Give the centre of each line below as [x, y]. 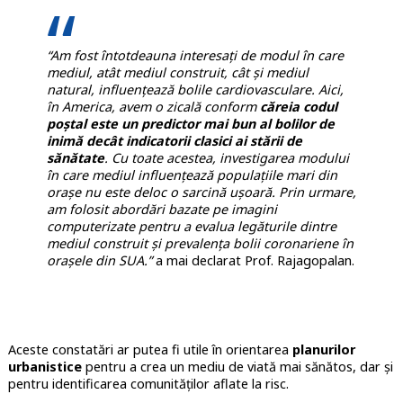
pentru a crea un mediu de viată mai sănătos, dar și [237, 367]
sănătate [75, 158]
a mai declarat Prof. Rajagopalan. [253, 261]
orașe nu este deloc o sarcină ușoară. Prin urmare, [201, 193]
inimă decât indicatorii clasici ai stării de [174, 141]
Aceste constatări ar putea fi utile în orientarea [150, 350]
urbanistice [45, 367]
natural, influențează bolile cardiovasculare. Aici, [195, 90]
